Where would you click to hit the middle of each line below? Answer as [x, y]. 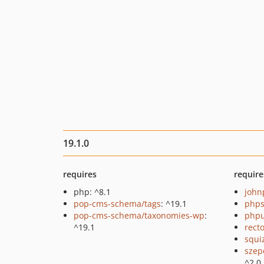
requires [80, 174]
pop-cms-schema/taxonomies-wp [139, 215]
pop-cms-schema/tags [117, 204]
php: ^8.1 [92, 192]
